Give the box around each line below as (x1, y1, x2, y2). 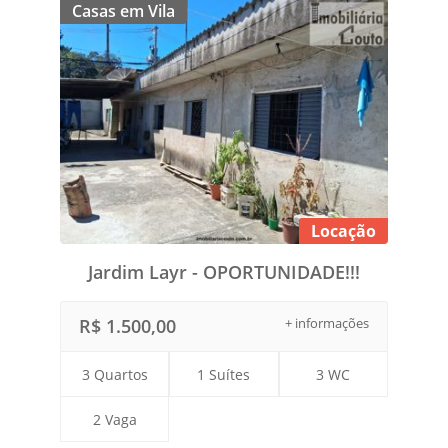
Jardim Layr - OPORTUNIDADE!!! (88, 259, 360, 284)
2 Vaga (92, 409, 137, 429)
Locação (311, 219, 376, 242)
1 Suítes (197, 364, 251, 384)
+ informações (285, 313, 369, 332)
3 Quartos (81, 364, 148, 384)
